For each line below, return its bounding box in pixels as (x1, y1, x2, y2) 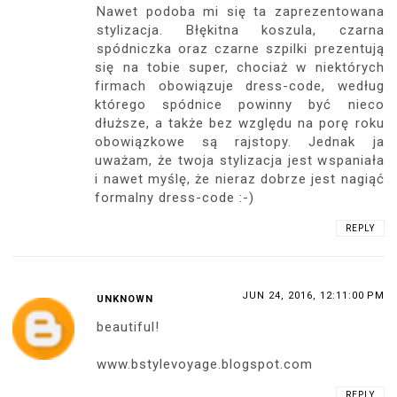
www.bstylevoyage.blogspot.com (97, 356, 314, 373)
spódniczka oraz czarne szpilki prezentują (97, 41, 385, 58)
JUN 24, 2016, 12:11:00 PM (241, 290, 385, 302)
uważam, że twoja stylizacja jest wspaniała (95, 152, 385, 169)
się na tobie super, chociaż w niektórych (95, 59, 385, 76)
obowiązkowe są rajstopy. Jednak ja (95, 134, 385, 151)
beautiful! (97, 319, 160, 336)
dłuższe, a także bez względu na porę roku (95, 115, 385, 132)
